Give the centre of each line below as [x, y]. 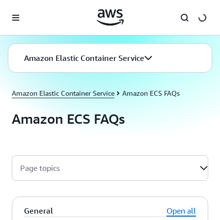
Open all [181, 211]
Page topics [40, 168]
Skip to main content [36, 10]
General [39, 211]
